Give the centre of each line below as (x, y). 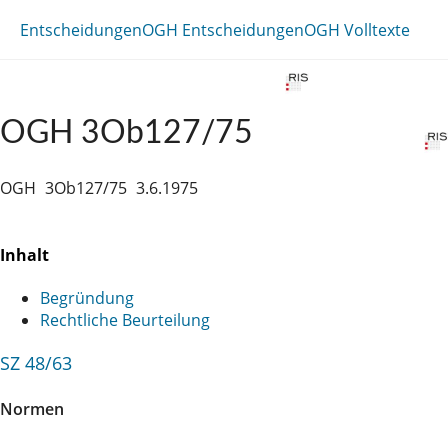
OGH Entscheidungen (223, 29)
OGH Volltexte (357, 29)
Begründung (87, 297)
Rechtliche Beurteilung (125, 319)
